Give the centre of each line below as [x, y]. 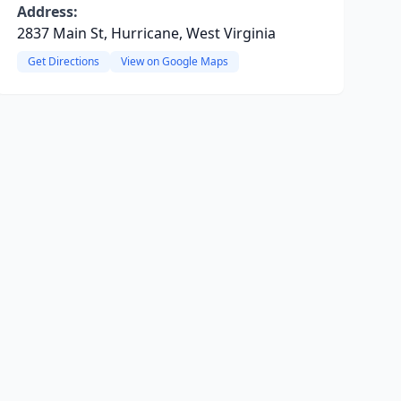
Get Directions [63, 61]
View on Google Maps [174, 61]
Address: [47, 12]
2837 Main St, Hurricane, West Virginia [146, 33]
